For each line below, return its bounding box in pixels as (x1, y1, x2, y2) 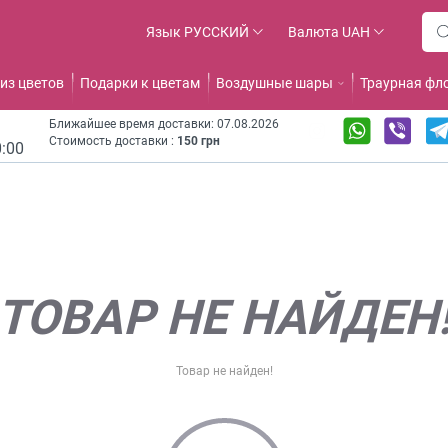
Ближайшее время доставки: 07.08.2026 (48, 117, 279, 131)
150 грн (176, 134, 220, 148)
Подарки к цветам (79, 75, 200, 91)
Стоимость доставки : (48, 134, 177, 148)
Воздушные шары (215, 75, 333, 91)
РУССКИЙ (183, 24, 249, 40)
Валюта (287, 24, 339, 40)
